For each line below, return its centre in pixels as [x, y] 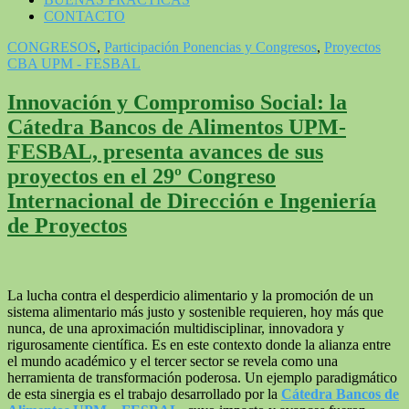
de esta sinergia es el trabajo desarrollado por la [144, 393]
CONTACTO [84, 16]
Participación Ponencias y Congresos [210, 47]
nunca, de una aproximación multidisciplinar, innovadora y [176, 328]
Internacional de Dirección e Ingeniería [192, 200]
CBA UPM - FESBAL [74, 63]
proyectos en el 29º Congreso [142, 176]
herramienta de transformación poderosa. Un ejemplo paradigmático [202, 377]
